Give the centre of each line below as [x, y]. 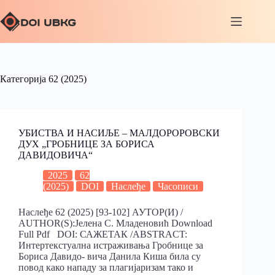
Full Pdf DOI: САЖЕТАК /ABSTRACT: [103, 234]
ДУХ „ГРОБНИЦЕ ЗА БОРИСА [87, 144]
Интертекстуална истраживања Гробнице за [111, 245]
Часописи [178, 186]
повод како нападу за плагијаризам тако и [106, 267]
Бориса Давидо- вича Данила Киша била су [110, 256]
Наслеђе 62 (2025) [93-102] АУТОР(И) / [101, 212]
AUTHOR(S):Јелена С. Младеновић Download [115, 223]
